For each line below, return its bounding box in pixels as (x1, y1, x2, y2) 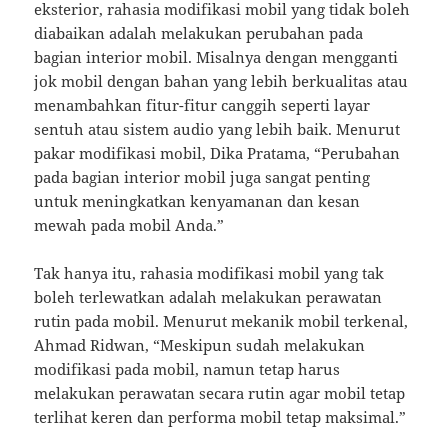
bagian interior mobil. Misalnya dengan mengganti (34, 47, 399, 68)
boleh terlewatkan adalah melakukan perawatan (34, 287, 383, 308)
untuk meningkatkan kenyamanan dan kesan (34, 191, 361, 212)
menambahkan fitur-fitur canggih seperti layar (34, 95, 371, 116)
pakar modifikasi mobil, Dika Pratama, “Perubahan (34, 143, 401, 164)
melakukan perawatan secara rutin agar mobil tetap (34, 383, 406, 404)
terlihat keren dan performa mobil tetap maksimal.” (34, 407, 407, 428)
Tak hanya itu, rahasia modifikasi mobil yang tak (34, 263, 385, 284)
